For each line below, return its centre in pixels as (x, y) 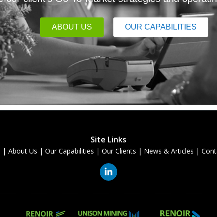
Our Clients (119, 151)
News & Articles (169, 151)
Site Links (108, 139)
